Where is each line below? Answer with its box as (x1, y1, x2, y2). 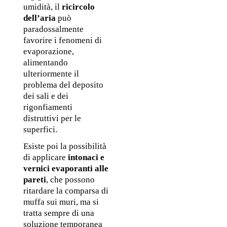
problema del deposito (23, 80, 103, 90)
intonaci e (67, 152, 104, 162)
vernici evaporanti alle (23, 163, 108, 173)
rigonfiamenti (23, 102, 72, 112)
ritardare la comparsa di (23, 185, 108, 196)
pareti (23, 174, 46, 184)
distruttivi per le (23, 113, 81, 124)
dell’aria (23, 13, 58, 23)
